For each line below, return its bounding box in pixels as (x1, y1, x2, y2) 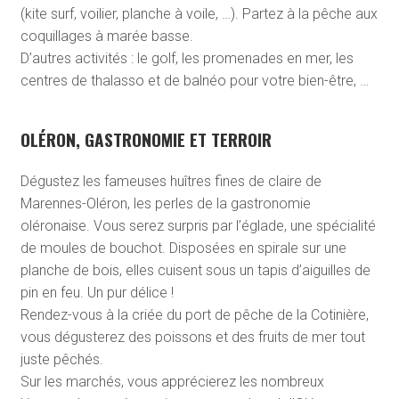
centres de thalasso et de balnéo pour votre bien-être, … (20, 72, 369, 90)
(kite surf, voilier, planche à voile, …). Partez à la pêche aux (20, 5, 378, 23)
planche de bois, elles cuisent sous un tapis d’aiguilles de (20, 262, 370, 280)
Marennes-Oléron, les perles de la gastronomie (20, 195, 311, 213)
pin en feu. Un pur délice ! (20, 284, 174, 302)
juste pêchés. (20, 351, 103, 369)
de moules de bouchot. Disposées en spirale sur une (20, 240, 346, 257)
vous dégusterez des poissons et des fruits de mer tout (20, 329, 365, 346)
